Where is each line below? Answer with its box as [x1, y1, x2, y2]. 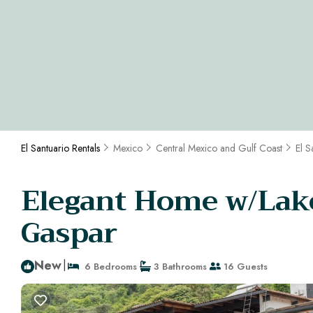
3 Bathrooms [151, 259, 207, 273]
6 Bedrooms [79, 259, 137, 273]
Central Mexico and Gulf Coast [156, 141, 282, 156]
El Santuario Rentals [21, 141, 103, 156]
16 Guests [221, 259, 268, 273]
